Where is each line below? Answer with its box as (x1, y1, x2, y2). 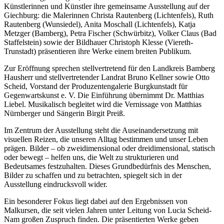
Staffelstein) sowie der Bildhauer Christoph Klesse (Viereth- (4, 37, 193, 46)
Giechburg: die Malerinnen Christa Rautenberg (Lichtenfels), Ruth (4, 10, 213, 19)
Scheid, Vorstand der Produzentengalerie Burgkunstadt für (4, 81, 187, 90)
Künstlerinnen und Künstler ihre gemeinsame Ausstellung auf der (4, 1, 209, 10)
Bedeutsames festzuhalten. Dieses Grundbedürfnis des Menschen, (4, 161, 211, 170)
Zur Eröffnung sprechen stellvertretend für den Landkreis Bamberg (4, 63, 215, 72)
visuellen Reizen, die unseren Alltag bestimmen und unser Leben (4, 134, 208, 143)
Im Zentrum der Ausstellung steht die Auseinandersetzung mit (4, 125, 198, 134)
